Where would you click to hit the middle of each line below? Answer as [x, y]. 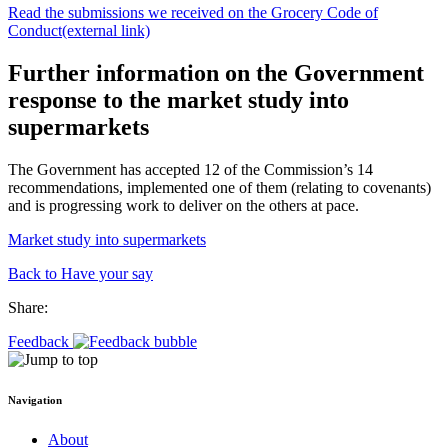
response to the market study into [178, 100]
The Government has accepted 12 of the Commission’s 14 [190, 170]
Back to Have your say [80, 274]
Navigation [35, 400]
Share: [28, 308]
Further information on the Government [216, 73]
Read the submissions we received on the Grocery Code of [193, 13]
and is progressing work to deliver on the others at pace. [183, 206]
